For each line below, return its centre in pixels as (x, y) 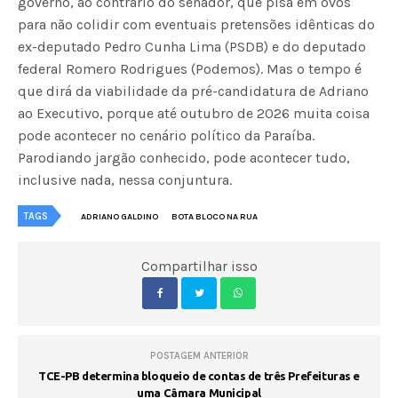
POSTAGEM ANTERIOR (199, 355)
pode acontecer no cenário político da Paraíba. (167, 135)
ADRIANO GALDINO (119, 216)
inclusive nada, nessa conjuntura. (125, 179)
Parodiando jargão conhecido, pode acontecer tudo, (184, 157)
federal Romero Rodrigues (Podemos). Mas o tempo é (190, 68)
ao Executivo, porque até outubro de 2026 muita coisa (194, 113)
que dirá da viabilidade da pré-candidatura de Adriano (194, 91)
